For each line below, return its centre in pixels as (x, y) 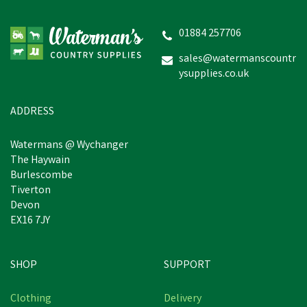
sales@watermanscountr (237, 59)
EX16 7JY (30, 221)
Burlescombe (41, 176)
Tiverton (30, 191)
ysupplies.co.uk (214, 74)
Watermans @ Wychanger (69, 146)
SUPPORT (187, 266)
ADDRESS (32, 112)
